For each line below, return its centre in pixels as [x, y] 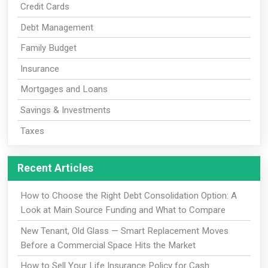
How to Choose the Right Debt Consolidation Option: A [128, 196]
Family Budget [48, 48]
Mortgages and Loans [64, 89]
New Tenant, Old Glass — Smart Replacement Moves [124, 231]
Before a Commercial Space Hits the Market [108, 245]
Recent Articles [55, 168]
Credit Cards [45, 7]
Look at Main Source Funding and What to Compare [123, 210]
